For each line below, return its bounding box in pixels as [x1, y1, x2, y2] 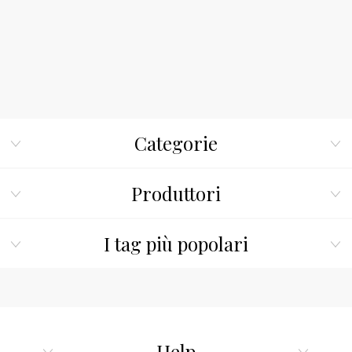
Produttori [131, 181, 221, 207]
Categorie [134, 130, 218, 156]
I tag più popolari [104, 231, 248, 257]
